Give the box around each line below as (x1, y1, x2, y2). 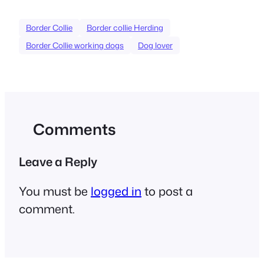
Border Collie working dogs (26, 39, 124, 51)
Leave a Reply (19, 153, 97, 170)
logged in (91, 183, 141, 200)
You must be (19, 183, 91, 200)
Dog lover (138, 39, 173, 51)
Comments (33, 118, 116, 140)
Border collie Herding (87, 22, 163, 34)
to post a (141, 183, 193, 200)
